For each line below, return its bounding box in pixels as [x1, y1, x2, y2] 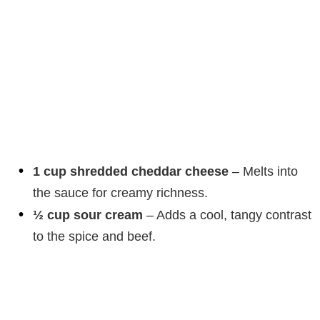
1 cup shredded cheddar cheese [33, 164, 229, 179]
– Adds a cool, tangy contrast [143, 208, 311, 223]
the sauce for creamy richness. [33, 186, 208, 201]
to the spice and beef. [33, 229, 156, 244]
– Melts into [229, 164, 298, 179]
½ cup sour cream [33, 208, 143, 223]
